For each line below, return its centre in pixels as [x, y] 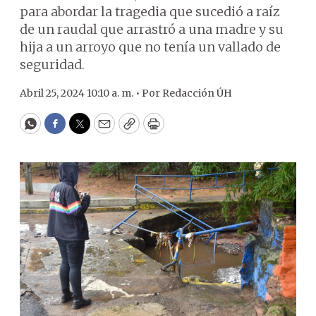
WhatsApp [62, 130]
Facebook [84, 130]
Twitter [102, 130]
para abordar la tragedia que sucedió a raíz [150, 12]
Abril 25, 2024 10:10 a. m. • [81, 93]
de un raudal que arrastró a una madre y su [152, 29]
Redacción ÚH [197, 93]
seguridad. [52, 65]
